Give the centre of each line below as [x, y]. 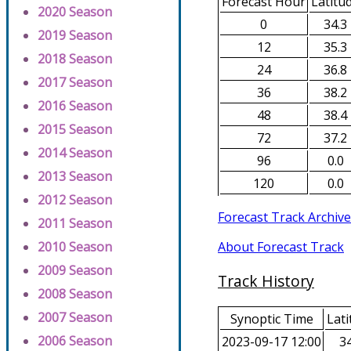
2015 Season [75, 129]
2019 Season [75, 35]
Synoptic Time [271, 319]
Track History [266, 280]
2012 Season [75, 200]
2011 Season [75, 223]
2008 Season [75, 294]
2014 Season [75, 153]
